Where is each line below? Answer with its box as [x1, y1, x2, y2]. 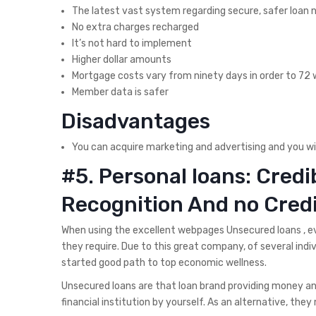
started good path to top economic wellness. [61, 257, 267, 269]
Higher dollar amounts [72, 54, 171, 66]
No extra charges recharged [72, 21, 199, 34]
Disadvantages [61, 109, 210, 135]
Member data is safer [72, 86, 169, 99]
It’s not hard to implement [72, 37, 192, 50]
